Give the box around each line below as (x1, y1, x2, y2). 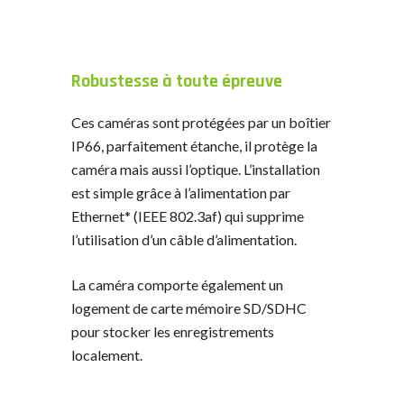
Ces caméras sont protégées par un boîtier (71, 113, 331, 131)
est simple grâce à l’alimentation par (71, 183, 290, 201)
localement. (71, 345, 142, 363)
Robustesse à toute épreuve (71, 69, 282, 93)
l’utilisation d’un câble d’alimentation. (71, 230, 297, 248)
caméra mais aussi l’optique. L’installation (71, 160, 320, 178)
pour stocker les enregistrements (71, 322, 274, 340)
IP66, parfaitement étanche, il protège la (71, 136, 317, 154)
